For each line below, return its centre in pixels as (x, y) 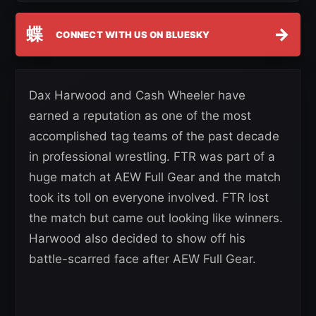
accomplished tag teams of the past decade (154, 136)
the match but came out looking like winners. (156, 218)
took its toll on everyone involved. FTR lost (149, 198)
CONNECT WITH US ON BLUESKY (133, 34)
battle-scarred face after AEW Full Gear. (142, 259)
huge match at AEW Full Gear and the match (155, 177)
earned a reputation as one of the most (140, 116)
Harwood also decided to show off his (137, 239)
